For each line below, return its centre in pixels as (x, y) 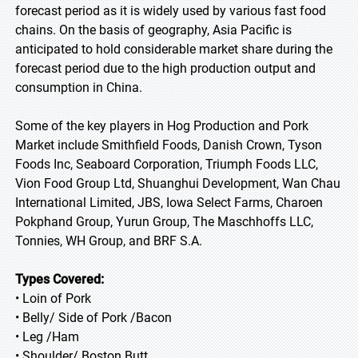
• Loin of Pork (53, 298)
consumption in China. (79, 88)
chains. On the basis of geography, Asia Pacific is (153, 30)
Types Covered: (60, 279)
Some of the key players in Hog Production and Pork (162, 126)
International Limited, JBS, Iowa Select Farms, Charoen (169, 203)
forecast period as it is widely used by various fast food (171, 11)
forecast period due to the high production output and (165, 68)
